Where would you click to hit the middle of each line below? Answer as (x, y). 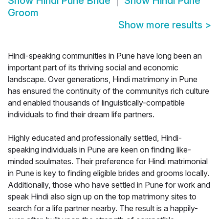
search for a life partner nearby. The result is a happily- (103, 208)
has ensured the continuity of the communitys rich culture (109, 91)
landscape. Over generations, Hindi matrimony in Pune (103, 79)
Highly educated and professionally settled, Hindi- (95, 138)
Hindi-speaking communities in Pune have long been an (105, 56)
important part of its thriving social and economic (93, 68)
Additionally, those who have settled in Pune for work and (109, 185)
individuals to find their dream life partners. (81, 115)
